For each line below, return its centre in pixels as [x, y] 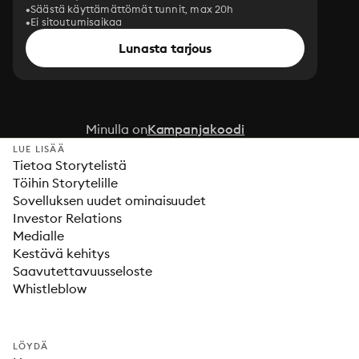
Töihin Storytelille [65, 183]
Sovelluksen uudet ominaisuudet [110, 200]
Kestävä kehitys [61, 253]
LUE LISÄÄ [39, 149]
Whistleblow [50, 288]
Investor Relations [67, 218]
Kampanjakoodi [196, 129]
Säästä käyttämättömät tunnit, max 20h [132, 9]
